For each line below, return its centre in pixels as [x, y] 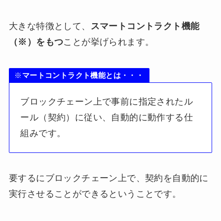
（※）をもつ [36, 42]
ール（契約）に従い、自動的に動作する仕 [107, 118]
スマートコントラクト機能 [145, 26]
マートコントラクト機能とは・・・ [83, 75]
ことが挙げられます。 [109, 42]
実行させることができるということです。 [95, 194]
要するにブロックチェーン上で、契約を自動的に [109, 178]
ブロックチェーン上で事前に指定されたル [107, 102]
